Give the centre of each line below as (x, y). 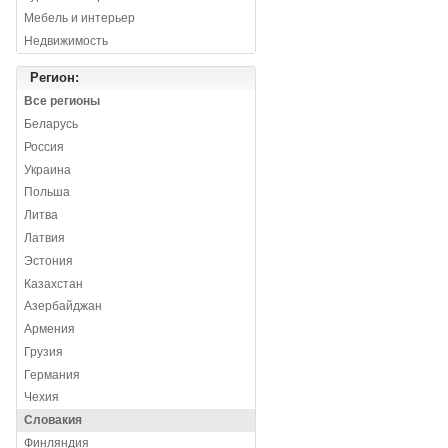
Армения (50, 329)
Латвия (45, 237)
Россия (44, 146)
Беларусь (51, 124)
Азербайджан (63, 306)
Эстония (49, 260)
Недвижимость (66, 41)
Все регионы (62, 101)
